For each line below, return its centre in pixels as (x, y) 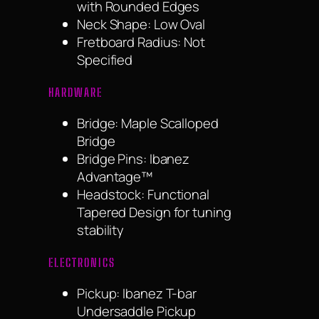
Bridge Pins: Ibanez (134, 159)
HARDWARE (75, 92)
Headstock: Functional (143, 195)
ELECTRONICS (82, 262)
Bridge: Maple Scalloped (148, 124)
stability (101, 230)
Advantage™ (115, 177)
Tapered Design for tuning (154, 213)
